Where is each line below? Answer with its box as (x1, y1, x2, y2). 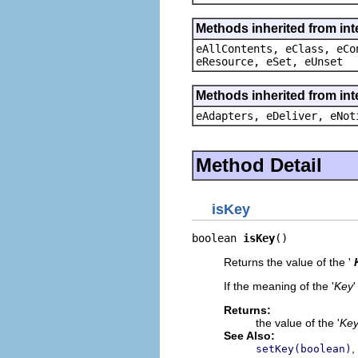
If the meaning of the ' (224, 280, 334, 292)
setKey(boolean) (256, 343, 352, 355)
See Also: (224, 329, 275, 342)
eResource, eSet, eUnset (196, 54, 343, 68)
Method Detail (196, 153, 322, 176)
